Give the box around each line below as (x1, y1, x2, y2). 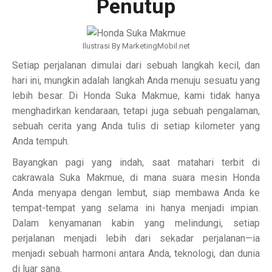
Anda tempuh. (12, 135, 69, 147)
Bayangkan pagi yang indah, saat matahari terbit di (12, 157, 260, 168)
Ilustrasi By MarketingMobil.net (82, 41, 190, 50)
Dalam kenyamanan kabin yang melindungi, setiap (12, 217, 260, 229)
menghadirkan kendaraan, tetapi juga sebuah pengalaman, (12, 105, 260, 117)
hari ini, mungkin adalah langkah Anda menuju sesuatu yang (12, 75, 260, 86)
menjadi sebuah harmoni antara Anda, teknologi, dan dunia (12, 248, 260, 259)
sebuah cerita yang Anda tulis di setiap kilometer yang (12, 120, 260, 132)
